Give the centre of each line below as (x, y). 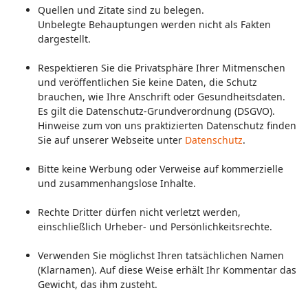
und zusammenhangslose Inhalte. (117, 184)
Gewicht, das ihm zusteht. (98, 285)
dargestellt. (64, 39)
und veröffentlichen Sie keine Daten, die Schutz (147, 82)
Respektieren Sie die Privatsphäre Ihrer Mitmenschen (162, 68)
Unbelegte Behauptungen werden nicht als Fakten (154, 25)
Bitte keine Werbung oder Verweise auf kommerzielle (161, 169)
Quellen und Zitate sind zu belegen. (121, 10)
